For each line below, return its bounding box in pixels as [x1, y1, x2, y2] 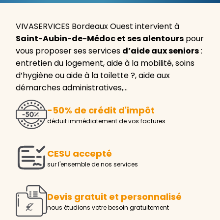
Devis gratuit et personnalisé [47, 191, 182, 203]
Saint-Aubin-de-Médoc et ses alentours [16, 32, 184, 44]
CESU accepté [47, 147, 112, 160]
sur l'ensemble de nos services [47, 160, 138, 169]
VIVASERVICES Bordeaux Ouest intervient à [16, 20, 179, 32]
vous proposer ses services [16, 45, 122, 56]
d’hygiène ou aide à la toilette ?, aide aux [16, 69, 170, 81]
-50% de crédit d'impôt [47, 104, 155, 117]
